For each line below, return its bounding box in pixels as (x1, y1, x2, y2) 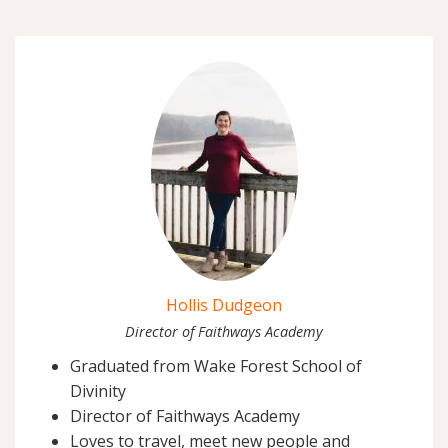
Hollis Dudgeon (166, 293, 282, 316)
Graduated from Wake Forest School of (70, 354, 362, 377)
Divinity (70, 379, 126, 402)
